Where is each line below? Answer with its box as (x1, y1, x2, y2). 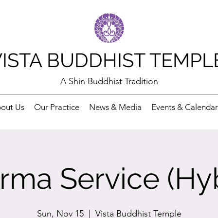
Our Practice (34, 102, 79, 112)
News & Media (89, 102, 142, 112)
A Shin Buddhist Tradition (60, 76, 158, 87)
